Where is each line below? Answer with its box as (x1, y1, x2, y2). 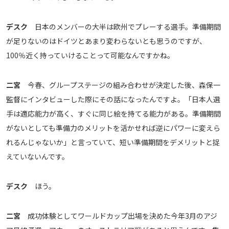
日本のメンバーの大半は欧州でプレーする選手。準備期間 (28, 21, 221, 32)
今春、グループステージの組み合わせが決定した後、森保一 (20, 80, 220, 90)
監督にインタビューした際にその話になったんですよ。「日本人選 (6, 94, 220, 105)
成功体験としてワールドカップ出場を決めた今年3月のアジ (20, 211, 217, 221)
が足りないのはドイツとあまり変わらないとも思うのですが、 (6, 36, 207, 47)
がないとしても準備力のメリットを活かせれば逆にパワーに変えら (6, 123, 220, 133)
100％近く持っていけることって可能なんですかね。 (6, 50, 174, 61)
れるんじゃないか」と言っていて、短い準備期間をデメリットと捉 (6, 137, 220, 148)
